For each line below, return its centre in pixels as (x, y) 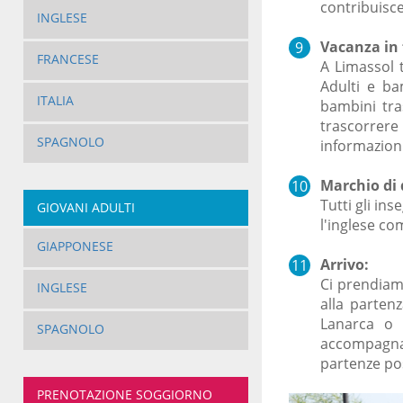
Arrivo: (344, 265)
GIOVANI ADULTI (85, 208)
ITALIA (55, 101)
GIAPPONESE (75, 246)
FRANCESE (67, 59)
